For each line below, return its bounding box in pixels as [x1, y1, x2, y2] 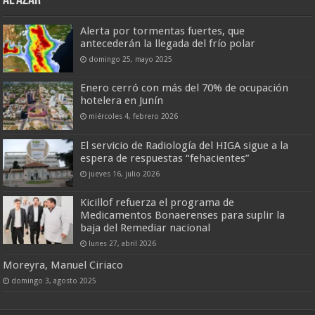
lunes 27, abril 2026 [89, 238, 157, 247]
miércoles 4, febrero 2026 [89, 112, 179, 121]
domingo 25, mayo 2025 [89, 55, 173, 64]
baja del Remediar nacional [80, 221, 211, 234]
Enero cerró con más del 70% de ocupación [80, 82, 289, 95]
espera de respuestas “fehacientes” [80, 151, 250, 165]
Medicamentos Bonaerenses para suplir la [80, 208, 285, 221]
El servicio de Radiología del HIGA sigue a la [80, 139, 289, 152]
